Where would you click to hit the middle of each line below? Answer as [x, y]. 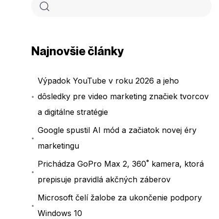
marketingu [59, 146]
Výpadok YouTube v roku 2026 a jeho [109, 81]
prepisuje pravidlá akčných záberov [104, 180]
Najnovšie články [77, 51]
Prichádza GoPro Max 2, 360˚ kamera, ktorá [121, 164]
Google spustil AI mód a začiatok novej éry [117, 130]
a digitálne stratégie [73, 112]
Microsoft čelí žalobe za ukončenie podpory [120, 198]
